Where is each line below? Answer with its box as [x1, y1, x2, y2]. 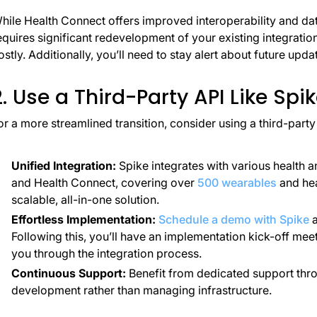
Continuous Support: [11, 266, 126, 281]
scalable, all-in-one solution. [11, 192, 159, 207]
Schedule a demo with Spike [158, 212, 309, 227]
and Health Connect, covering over [11, 175, 197, 190]
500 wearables [197, 175, 277, 190]
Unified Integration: [11, 158, 116, 173]
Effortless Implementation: [11, 212, 158, 227]
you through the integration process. [11, 246, 202, 261]
